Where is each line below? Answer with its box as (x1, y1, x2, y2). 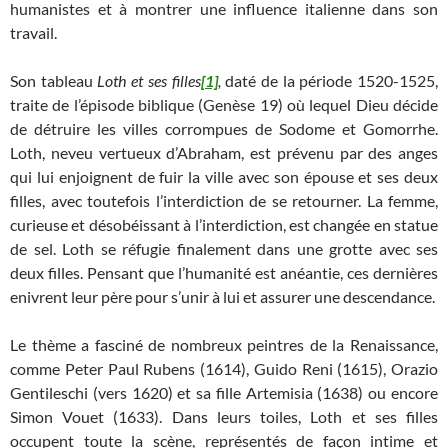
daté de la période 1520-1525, (225, 71, 439, 91)
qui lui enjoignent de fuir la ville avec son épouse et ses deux (10, 167, 438, 187)
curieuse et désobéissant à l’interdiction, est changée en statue (10, 215, 438, 235)
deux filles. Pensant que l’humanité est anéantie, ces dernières (10, 263, 438, 283)
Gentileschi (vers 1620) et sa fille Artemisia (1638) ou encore (10, 383, 438, 403)
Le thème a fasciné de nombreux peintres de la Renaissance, (10, 335, 438, 355)
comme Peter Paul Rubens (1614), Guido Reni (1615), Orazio (10, 359, 438, 379)
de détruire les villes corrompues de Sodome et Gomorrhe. (10, 119, 438, 139)
